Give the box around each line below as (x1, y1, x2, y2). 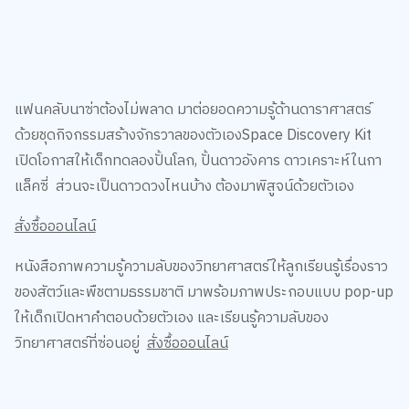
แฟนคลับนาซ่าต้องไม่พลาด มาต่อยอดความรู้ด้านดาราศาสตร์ (14, 97, 372, 122)
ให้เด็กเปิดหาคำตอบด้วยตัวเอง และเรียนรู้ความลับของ (14, 305, 329, 330)
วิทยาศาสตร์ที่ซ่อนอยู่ (14, 330, 147, 356)
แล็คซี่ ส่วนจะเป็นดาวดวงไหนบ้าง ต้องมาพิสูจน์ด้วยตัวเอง (14, 173, 358, 199)
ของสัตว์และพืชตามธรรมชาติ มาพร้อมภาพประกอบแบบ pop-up (14, 279, 393, 305)
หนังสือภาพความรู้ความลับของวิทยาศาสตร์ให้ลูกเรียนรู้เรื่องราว (14, 254, 388, 279)
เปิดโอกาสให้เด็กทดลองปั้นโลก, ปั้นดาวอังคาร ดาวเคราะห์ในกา (14, 148, 382, 173)
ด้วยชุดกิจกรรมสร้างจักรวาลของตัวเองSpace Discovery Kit (14, 122, 372, 148)
